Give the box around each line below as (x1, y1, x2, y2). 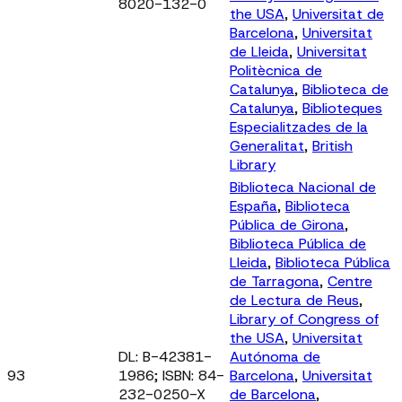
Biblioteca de (302, 79, 389, 99)
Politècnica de (230, 60, 322, 80)
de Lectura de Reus (230, 290, 359, 310)
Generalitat (230, 135, 304, 155)
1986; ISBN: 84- (118, 365, 224, 385)
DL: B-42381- (118, 346, 212, 366)
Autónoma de (230, 346, 320, 366)
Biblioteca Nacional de (230, 177, 376, 197)
